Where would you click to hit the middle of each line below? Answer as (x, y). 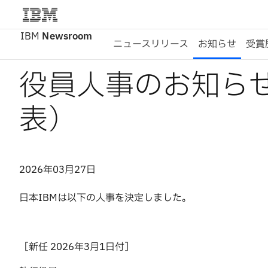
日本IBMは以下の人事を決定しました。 (105, 198)
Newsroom (67, 36)
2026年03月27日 (57, 170)
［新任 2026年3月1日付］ (77, 247)
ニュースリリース (151, 44)
